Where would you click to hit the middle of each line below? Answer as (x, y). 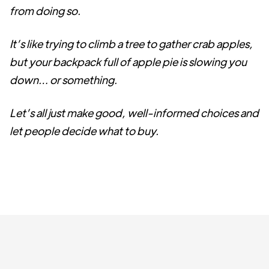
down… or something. (63, 80)
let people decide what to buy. (84, 131)
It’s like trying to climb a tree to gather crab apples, (131, 44)
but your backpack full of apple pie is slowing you (128, 62)
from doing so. (45, 11)
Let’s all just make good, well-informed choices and (134, 113)
